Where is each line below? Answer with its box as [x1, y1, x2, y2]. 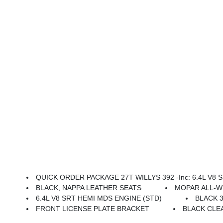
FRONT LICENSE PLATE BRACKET [36, 205, 150, 213]
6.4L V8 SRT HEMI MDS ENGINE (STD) [36, 194, 162, 202]
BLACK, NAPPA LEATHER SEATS [36, 184, 142, 192]
